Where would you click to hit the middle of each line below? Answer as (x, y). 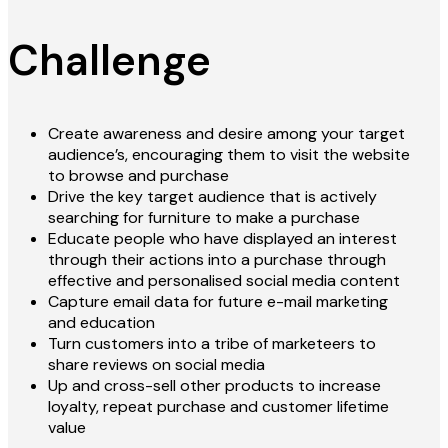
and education (101, 323)
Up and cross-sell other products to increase (214, 386)
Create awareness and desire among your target (226, 134)
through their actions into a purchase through (217, 260)
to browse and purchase (138, 176)
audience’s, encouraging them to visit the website (229, 155)
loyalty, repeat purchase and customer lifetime (218, 407)
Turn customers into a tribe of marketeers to (212, 344)
